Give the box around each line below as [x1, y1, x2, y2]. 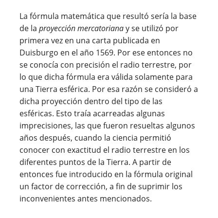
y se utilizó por [124, 22, 179, 34]
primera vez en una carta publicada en [19, 35, 160, 46]
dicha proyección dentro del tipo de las [19, 95, 163, 107]
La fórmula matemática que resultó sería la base [19, 10, 197, 21]
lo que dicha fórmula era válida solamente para [19, 71, 193, 82]
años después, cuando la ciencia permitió [19, 132, 171, 143]
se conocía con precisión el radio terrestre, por [19, 59, 192, 70]
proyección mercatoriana [39, 22, 124, 34]
